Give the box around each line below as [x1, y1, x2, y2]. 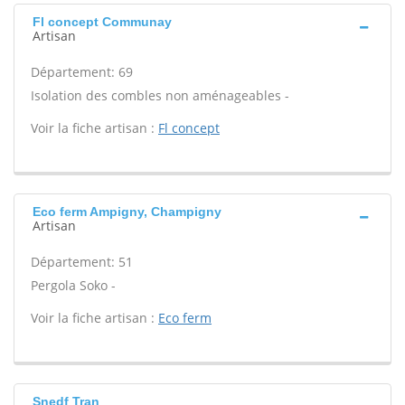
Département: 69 [31, 63, 133, 80]
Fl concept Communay [33, 14, 172, 29]
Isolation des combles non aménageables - [31, 87, 289, 104]
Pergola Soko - [31, 277, 116, 294]
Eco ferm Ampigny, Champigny [33, 204, 221, 219]
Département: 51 [31, 253, 133, 270]
